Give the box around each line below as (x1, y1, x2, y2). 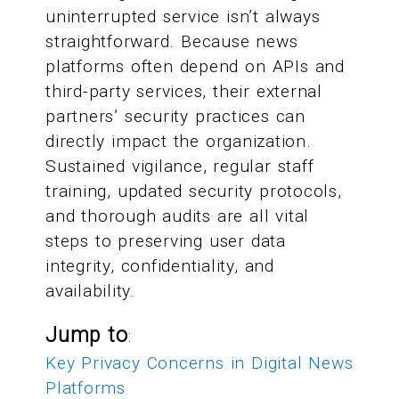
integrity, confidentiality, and (45, 255, 274, 276)
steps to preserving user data (45, 230, 286, 251)
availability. (45, 280, 135, 301)
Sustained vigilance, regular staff (45, 155, 314, 176)
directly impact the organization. (45, 130, 312, 151)
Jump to (45, 322, 128, 347)
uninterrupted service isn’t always (45, 5, 321, 27)
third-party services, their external (45, 80, 322, 102)
